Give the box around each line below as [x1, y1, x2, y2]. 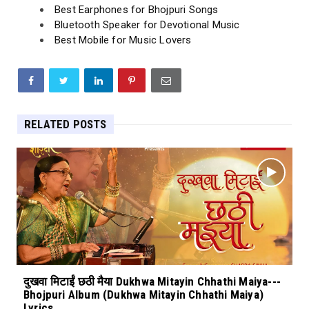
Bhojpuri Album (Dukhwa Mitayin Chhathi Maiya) [23, 288, 264, 302]
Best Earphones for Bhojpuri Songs [54, 3, 219, 17]
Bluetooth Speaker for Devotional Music [54, 19, 240, 32]
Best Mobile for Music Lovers [54, 34, 192, 47]
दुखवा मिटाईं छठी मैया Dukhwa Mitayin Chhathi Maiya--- [23, 275, 281, 289]
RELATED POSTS [24, 117, 107, 132]
